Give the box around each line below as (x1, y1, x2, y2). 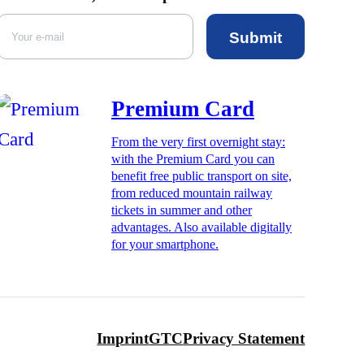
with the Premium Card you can (111, 151, 275, 166)
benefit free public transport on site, (111, 168, 292, 183)
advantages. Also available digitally (111, 219, 292, 234)
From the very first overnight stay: (111, 134, 286, 149)
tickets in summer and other (111, 202, 253, 217)
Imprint (97, 329, 149, 347)
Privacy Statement (183, 329, 305, 347)
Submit (229, 28, 283, 46)
